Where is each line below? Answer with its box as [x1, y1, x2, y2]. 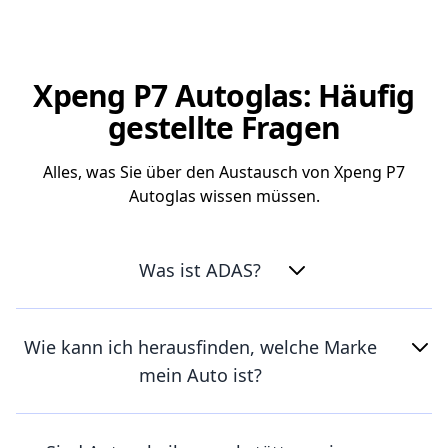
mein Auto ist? [138, 363, 262, 387]
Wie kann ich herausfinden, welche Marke [23, 335, 377, 359]
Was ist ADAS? [139, 258, 261, 282]
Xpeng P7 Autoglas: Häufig [33, 75, 415, 116]
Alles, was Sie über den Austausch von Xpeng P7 [43, 161, 405, 183]
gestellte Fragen [108, 107, 340, 148]
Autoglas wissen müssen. [128, 185, 320, 207]
